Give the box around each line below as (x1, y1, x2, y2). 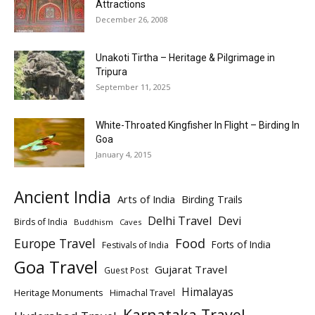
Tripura (96, 65, 127, 77)
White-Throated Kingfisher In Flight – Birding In (96, 119, 300, 131)
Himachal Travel (110, 285, 175, 299)
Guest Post (104, 264, 148, 276)
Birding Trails (181, 192, 243, 206)
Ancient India (14, 186, 111, 208)
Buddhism (74, 216, 113, 227)
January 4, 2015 (96, 148, 151, 160)
